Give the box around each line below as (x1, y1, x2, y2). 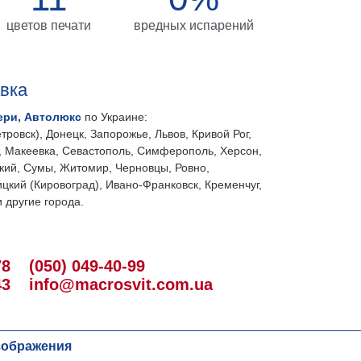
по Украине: (81, 110, 148, 123)
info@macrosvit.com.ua (28, 276, 213, 293)
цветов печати (6, 19, 91, 32)
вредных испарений (134, 19, 254, 32)
